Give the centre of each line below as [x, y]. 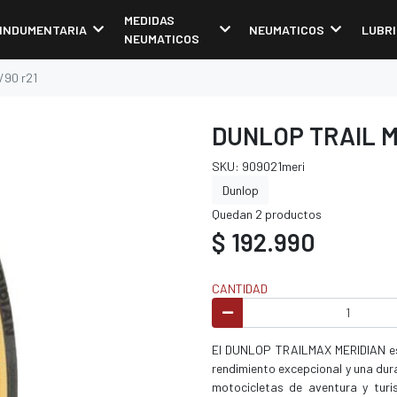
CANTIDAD [240, 288]
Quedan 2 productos [267, 214]
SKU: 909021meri [258, 166]
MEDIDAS [149, 20]
